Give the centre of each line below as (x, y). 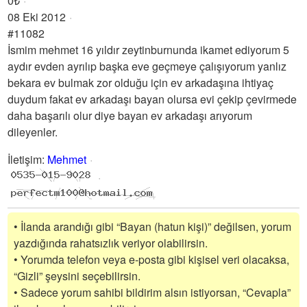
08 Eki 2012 (37, 17)
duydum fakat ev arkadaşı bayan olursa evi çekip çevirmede (152, 99)
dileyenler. (33, 132)
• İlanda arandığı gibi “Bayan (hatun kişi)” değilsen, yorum (153, 226)
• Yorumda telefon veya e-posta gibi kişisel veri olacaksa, (152, 259)
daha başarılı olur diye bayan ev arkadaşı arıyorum (130, 115)
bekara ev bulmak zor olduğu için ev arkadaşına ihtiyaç (141, 83)
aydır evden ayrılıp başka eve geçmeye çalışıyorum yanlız (147, 66)
